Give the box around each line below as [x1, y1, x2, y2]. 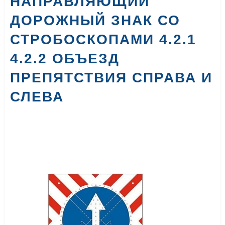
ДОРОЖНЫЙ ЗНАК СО [10, 13, 180, 28]
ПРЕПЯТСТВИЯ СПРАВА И [10, 70, 212, 85]
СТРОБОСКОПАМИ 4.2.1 [10, 32, 196, 47]
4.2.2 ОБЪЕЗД [10, 51, 120, 66]
